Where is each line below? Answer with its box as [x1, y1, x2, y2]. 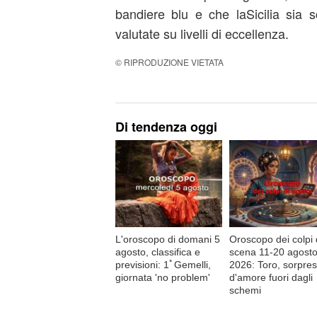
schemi [229, 284, 261, 296]
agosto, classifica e [115, 246, 200, 258]
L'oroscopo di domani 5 [115, 233, 220, 245]
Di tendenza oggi [115, 117, 217, 136]
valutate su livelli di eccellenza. [115, 24, 289, 42]
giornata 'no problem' [115, 271, 210, 283]
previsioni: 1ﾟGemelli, [115, 258, 211, 270]
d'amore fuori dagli [229, 271, 313, 283]
